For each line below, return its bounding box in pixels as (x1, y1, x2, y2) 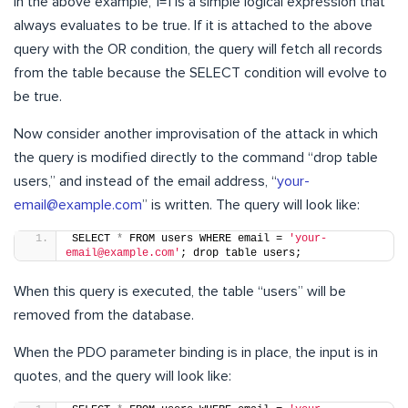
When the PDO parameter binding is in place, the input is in (14, 344, 378, 360)
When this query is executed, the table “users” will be (14, 283, 346, 299)
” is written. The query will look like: (142, 197, 360, 212)
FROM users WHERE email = (123, 231, 289, 245)
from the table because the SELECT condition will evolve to (14, 65, 387, 80)
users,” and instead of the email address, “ (14, 173, 277, 189)
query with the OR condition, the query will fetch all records (14, 41, 382, 56)
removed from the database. (14, 307, 194, 322)
